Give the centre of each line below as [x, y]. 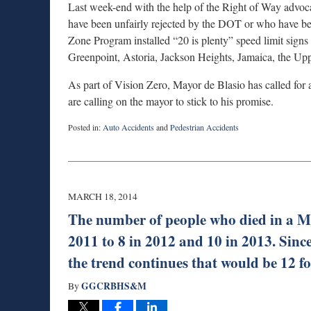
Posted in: [84, 127]
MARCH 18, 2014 [103, 197]
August [79, 152]
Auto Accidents [128, 127]
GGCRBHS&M [114, 286]
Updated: [82, 139]
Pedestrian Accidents [204, 127]
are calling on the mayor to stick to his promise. [171, 101]
